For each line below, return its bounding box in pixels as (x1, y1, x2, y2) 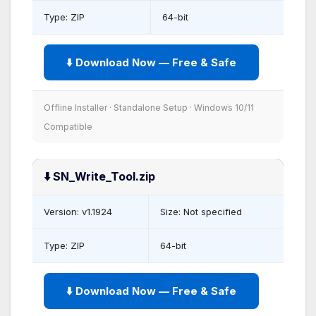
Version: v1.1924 (44, 205, 112, 217)
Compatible (44, 121, 92, 132)
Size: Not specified (160, 205, 242, 217)
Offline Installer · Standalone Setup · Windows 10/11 (44, 102, 254, 113)
